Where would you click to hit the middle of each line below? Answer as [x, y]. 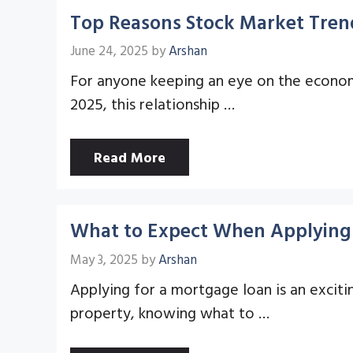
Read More [130, 157]
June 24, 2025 [109, 50]
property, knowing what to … [170, 312]
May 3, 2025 [104, 258]
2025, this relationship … [152, 103]
